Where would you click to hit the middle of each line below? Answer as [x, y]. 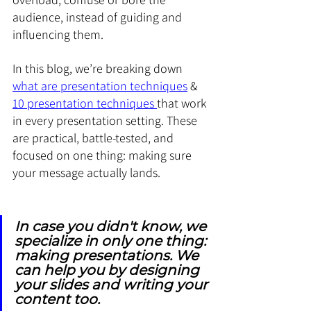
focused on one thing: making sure [103, 155]
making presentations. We [108, 255]
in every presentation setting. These [106, 120]
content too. [57, 299]
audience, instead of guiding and [99, 17]
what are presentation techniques [100, 86]
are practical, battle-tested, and [94, 138]
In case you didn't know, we [112, 226]
